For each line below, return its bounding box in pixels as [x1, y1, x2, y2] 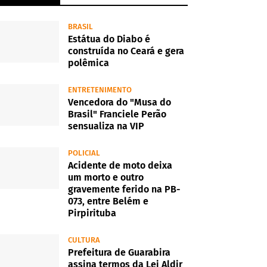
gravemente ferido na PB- [68, 184, 181, 195]
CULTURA [68, 235, 100, 244]
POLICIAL [68, 148, 100, 157]
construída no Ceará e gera [68, 45, 184, 57]
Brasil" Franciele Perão [68, 108, 166, 120]
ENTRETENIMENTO [68, 85, 132, 94]
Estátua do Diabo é [68, 33, 150, 45]
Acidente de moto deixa [68, 160, 172, 171]
